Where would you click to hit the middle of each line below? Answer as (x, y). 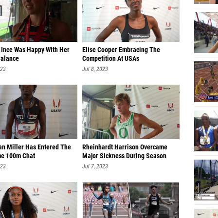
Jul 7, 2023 (95, 166)
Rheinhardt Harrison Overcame (125, 147)
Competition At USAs (111, 59)
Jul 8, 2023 (95, 69)
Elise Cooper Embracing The (121, 50)
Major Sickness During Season (124, 156)
